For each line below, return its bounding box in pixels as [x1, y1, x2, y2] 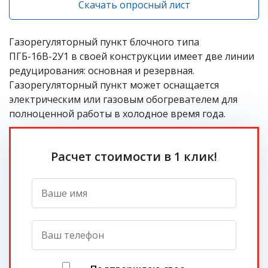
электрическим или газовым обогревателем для [9, 93, 237, 106]
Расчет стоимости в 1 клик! [51, 148, 217, 165]
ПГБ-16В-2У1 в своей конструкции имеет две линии [9, 50, 254, 63]
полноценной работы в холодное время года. [9, 107, 226, 120]
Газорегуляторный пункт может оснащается [9, 78, 219, 92]
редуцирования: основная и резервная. [9, 64, 194, 77]
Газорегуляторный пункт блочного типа [9, 35, 199, 48]
